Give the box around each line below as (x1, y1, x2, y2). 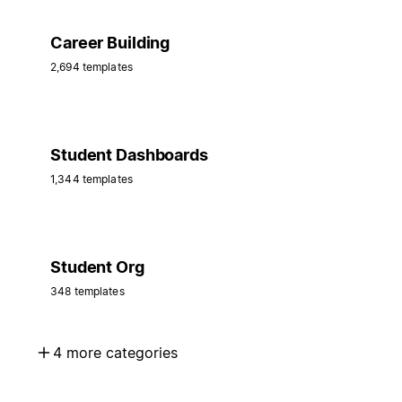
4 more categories (53, 344, 178, 363)
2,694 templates (50, 60, 133, 74)
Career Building (50, 33, 170, 53)
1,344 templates (50, 172, 133, 187)
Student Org (50, 258, 144, 277)
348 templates (50, 284, 125, 299)
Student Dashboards (50, 145, 208, 165)
